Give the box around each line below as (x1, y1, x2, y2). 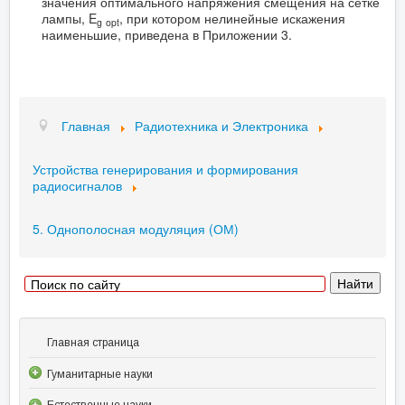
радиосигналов (33, 176, 122, 194)
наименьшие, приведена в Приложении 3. (42, 25, 292, 43)
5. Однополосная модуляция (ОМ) (33, 220, 239, 238)
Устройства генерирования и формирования (33, 160, 298, 178)
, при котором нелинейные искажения (119, 9, 345, 27)
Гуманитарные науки (47, 367, 153, 381)
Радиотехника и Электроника (134, 117, 308, 135)
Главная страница (47, 336, 139, 350)
